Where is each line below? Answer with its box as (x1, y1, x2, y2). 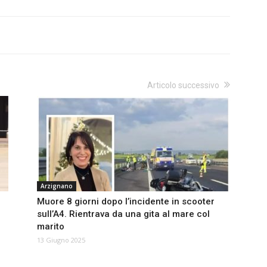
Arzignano (41, 182, 73, 191)
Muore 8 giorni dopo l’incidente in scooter (37, 196, 215, 207)
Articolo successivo (147, 80, 219, 91)
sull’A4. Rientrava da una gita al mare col (37, 209, 210, 220)
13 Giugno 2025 (37, 235, 85, 245)
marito (37, 221, 64, 232)
